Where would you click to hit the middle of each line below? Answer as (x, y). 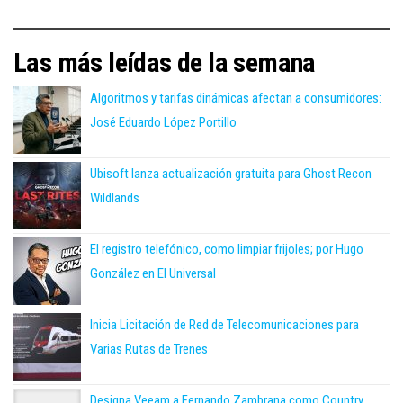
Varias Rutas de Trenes (149, 349)
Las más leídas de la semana (165, 63)
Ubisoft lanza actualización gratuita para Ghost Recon (231, 174)
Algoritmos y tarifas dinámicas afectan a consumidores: (236, 99)
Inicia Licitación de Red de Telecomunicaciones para (224, 325)
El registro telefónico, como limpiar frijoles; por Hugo (227, 250)
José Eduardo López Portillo (163, 123)
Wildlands (115, 198)
